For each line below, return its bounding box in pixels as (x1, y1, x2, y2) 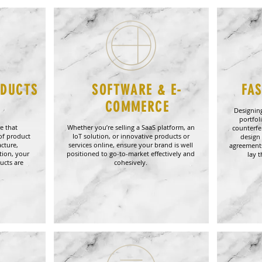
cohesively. (114, 158, 147, 167)
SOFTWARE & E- (92, 82, 182, 98)
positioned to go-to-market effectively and (67, 149, 195, 158)
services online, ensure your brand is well (68, 140, 193, 149)
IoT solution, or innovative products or (72, 132, 189, 140)
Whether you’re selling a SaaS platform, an (67, 123, 195, 132)
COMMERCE (105, 99, 170, 115)
